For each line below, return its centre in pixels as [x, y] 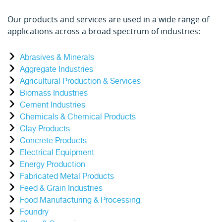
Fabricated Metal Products [67, 177]
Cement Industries [53, 105]
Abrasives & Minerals [57, 58]
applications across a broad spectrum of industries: [104, 31]
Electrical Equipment [57, 153]
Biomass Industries [54, 93]
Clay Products [45, 129]
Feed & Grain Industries [61, 189]
